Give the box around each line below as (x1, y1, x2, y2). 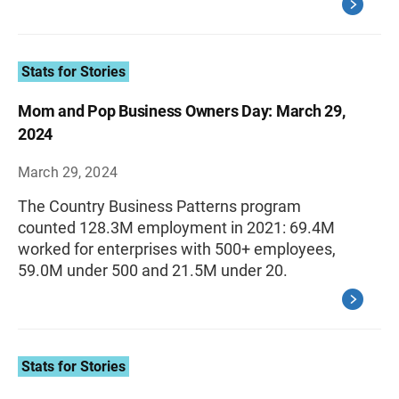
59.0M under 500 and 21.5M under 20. (18, 261, 288, 281)
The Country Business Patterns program (18, 197, 301, 216)
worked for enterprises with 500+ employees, (18, 240, 336, 259)
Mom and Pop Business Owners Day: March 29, (18, 102, 346, 121)
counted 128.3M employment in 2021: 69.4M (18, 218, 335, 238)
